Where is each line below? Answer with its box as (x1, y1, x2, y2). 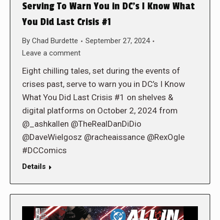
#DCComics (22, 145, 67, 156)
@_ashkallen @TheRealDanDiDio (22, 119, 141, 129)
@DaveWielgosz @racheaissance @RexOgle (22, 132, 185, 142)
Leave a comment (22, 49, 81, 58)
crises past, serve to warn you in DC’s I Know (22, 79, 185, 89)
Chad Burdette (32, 36, 78, 46)
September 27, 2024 (85, 36, 150, 46)
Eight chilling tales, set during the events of (22, 66, 180, 76)
